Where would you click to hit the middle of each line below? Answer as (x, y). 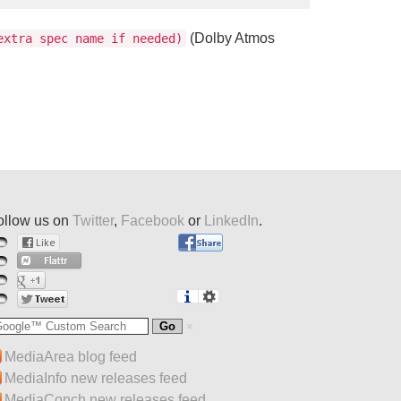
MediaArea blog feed (71, 357)
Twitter (93, 221)
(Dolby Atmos (230, 38)
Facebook (153, 221)
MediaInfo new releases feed (96, 378)
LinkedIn (231, 221)
